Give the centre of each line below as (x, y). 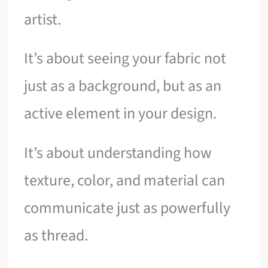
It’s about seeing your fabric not (125, 59)
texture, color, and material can (125, 180)
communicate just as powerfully (127, 208)
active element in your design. (121, 114)
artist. (43, 19)
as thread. (56, 235)
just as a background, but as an (123, 86)
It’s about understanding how (118, 153)
